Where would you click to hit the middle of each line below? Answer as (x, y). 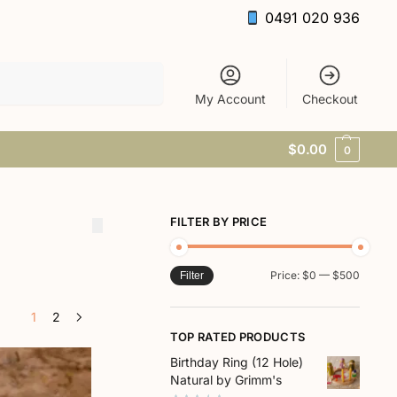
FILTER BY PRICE (218, 222)
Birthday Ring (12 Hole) (236, 362)
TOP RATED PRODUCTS (237, 336)
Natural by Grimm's (226, 380)
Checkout (330, 98)
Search (139, 69)
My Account (231, 98)
